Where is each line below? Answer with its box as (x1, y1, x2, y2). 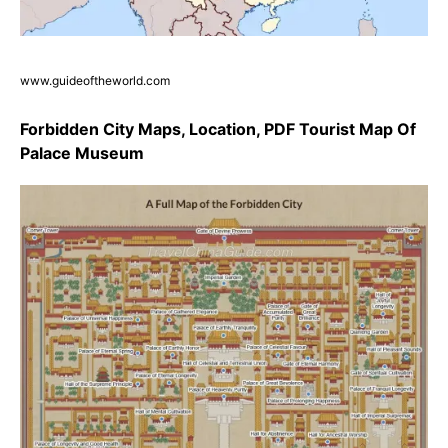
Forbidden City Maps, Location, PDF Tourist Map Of (20, 119, 416, 140)
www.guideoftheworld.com (20, 73, 170, 89)
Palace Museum (20, 143, 144, 164)
